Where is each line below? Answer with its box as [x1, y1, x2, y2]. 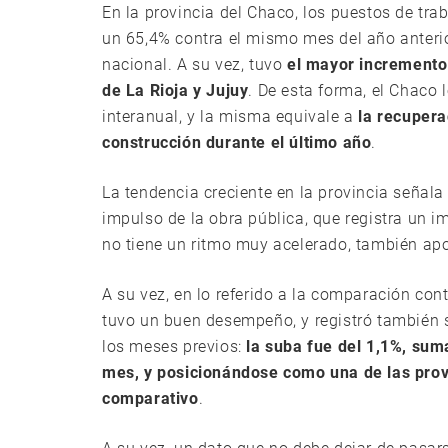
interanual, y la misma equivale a [102, 107, 359, 126]
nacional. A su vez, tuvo [102, 55, 288, 74]
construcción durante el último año [102, 133, 372, 152]
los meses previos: [102, 337, 247, 356]
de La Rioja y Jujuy [102, 81, 249, 100]
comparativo [102, 389, 199, 408]
